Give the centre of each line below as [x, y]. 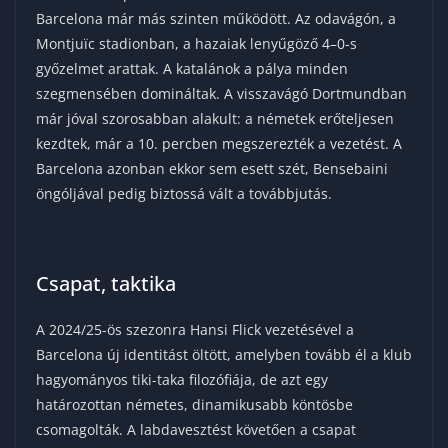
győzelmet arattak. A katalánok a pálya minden [192, 69]
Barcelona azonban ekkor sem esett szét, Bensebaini [212, 169]
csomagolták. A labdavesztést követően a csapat [196, 430]
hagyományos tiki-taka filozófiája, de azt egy [182, 380]
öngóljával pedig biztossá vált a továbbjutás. [184, 194]
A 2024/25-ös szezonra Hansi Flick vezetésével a [195, 330]
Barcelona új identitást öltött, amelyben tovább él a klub [224, 355]
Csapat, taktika [106, 284]
